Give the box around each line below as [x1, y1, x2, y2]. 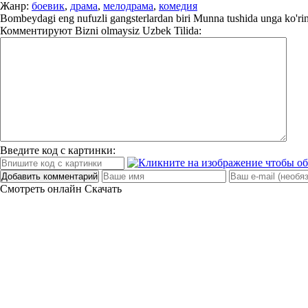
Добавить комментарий [1, 171, 98, 181]
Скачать [85, 183, 122, 195]
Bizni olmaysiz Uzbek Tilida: [72, 25, 201, 36]
